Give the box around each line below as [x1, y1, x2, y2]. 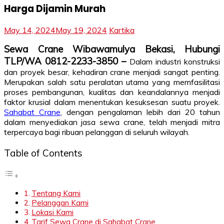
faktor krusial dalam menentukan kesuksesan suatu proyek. [4, 97, 220, 107]
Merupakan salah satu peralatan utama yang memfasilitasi [4, 77, 220, 87]
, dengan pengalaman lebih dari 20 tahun [60, 107, 220, 117]
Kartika [109, 25, 134, 35]
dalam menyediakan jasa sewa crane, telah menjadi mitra [4, 117, 220, 127]
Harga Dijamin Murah [4, 1, 105, 15]
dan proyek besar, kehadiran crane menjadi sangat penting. [4, 67, 220, 77]
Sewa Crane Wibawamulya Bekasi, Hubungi [4, 43, 220, 55]
